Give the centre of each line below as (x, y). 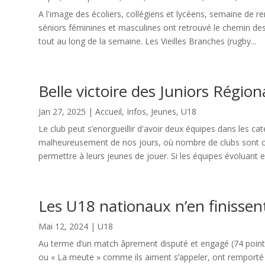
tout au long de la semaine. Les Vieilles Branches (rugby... (147, 41)
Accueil (108, 111)
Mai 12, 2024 (63, 226)
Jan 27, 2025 (62, 111)
